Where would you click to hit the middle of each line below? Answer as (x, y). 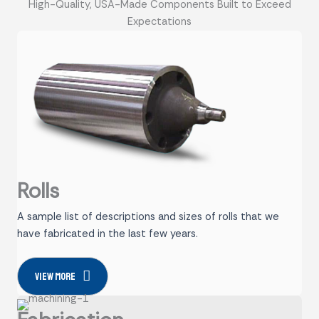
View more (55, 276)
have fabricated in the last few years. (108, 234)
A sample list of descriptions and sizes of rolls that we (148, 217)
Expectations (159, 22)
